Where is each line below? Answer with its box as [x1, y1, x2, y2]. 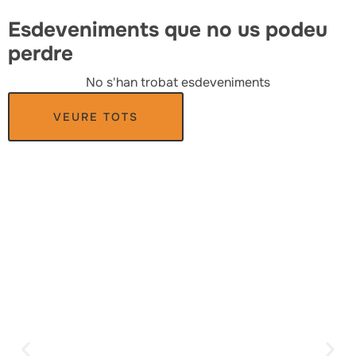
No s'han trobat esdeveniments [86, 73, 270, 91]
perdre [8, 41, 73, 68]
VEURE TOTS [53, 109, 138, 124]
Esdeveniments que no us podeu [8, 17, 327, 44]
